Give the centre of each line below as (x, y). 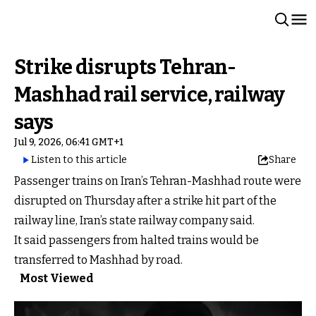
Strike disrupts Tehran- (125, 67)
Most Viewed (57, 278)
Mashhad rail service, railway (150, 95)
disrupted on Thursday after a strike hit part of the (145, 201)
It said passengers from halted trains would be (136, 240)
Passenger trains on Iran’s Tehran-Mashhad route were (158, 181)
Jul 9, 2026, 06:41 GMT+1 (69, 142)
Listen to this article (79, 160)
